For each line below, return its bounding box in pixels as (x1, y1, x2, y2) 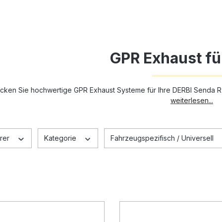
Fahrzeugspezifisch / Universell (111, 134, 216, 142)
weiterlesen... (170, 96, 213, 105)
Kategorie (44, 134, 78, 142)
